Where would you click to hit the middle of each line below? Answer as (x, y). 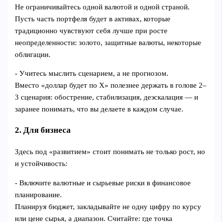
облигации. (33, 54)
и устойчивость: (41, 164)
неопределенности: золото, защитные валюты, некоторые (108, 42)
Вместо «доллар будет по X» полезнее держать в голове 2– (111, 85)
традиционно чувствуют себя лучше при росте (91, 30)
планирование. (39, 194)
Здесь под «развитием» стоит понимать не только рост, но (110, 152)
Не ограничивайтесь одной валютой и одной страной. (103, 7)
